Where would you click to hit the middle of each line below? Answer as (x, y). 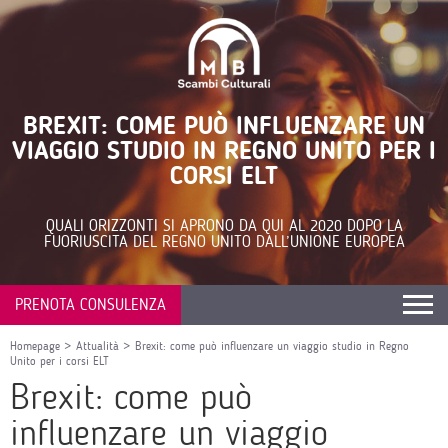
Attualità (97, 346)
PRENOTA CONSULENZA (90, 304)
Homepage (35, 346)
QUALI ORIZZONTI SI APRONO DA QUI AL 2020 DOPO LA (224, 225)
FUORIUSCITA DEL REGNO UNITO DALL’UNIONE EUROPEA (224, 241)
